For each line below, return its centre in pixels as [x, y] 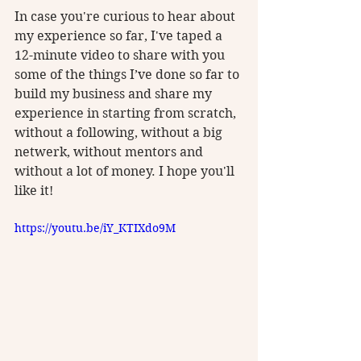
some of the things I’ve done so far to [129, 74]
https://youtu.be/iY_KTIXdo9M [95, 228]
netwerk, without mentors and [110, 151]
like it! [35, 190]
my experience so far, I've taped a [120, 35]
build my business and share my [115, 93]
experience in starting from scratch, [127, 113]
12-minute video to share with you [121, 55]
